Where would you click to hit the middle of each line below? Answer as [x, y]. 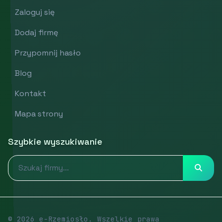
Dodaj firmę [36, 32]
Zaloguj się [35, 12]
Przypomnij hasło [48, 53]
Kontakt [30, 93]
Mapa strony [39, 113]
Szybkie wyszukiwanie [55, 141]
